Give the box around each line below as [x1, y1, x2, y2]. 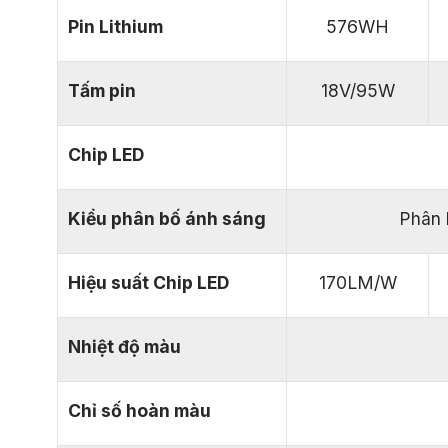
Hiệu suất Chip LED [68, 272, 229, 294]
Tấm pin [68, 80, 136, 102]
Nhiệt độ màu [68, 336, 181, 358]
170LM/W [318, 272, 397, 294]
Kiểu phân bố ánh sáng [68, 208, 266, 230]
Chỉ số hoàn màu [68, 400, 211, 422]
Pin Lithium [68, 16, 163, 38]
